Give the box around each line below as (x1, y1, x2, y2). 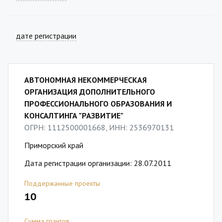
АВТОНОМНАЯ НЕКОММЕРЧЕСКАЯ (24, 75, 147, 85)
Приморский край (24, 140, 83, 150)
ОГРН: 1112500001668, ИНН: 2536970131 (24, 122, 174, 132)
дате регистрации (16, 31, 76, 41)
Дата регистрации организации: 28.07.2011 (24, 158, 171, 168)
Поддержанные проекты (24, 179, 100, 188)
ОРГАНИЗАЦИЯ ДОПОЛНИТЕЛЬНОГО (24, 87, 155, 97)
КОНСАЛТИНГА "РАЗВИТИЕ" (24, 111, 123, 120)
